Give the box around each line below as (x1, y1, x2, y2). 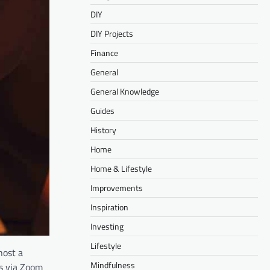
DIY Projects (90, 27, 133, 40)
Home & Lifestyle (90, 162, 152, 175)
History (90, 123, 116, 136)
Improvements (90, 181, 143, 194)
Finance (90, 46, 118, 59)
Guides (90, 104, 115, 117)
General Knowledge (90, 84, 159, 98)
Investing (90, 219, 124, 233)
